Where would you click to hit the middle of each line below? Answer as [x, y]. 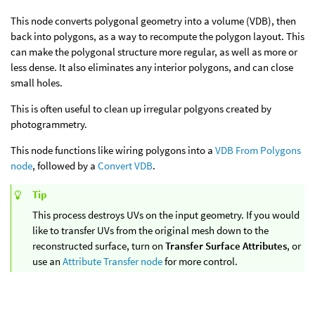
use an [47, 262]
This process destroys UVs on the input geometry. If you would [166, 215]
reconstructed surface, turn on [99, 246]
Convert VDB [125, 166]
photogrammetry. [49, 124]
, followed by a [65, 166]
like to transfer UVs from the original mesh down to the [150, 231]
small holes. [37, 83]
